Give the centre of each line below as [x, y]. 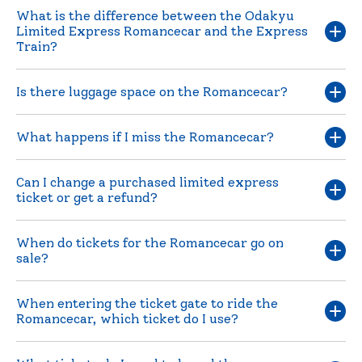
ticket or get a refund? [87, 198]
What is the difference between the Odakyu [155, 16]
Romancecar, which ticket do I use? [127, 319]
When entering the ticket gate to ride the [147, 304]
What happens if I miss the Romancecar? [145, 137]
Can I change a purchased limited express [147, 183]
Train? [37, 47]
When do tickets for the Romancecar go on [150, 243]
